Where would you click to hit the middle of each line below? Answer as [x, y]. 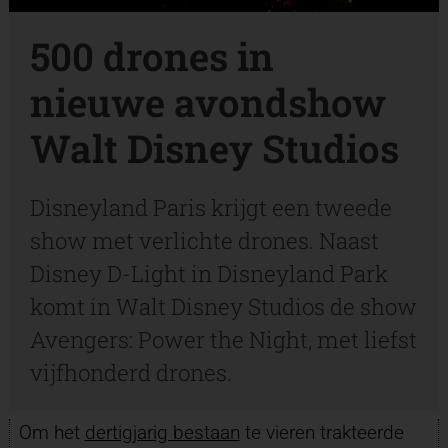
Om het [51, 433]
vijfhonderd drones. [131, 372]
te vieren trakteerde [321, 433]
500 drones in [152, 56]
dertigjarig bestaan [162, 433]
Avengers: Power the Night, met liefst [224, 339]
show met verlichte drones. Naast [205, 240]
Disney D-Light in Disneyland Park [209, 273]
